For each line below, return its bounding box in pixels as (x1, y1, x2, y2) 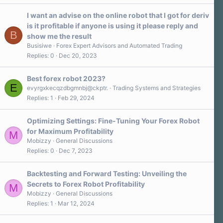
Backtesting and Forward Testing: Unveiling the (27, 169, 187, 178)
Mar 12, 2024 (58, 200, 95, 208)
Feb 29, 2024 (58, 94, 95, 102)
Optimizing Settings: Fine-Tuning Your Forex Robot (27, 116, 200, 125)
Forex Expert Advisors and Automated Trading (56, 41, 182, 49)
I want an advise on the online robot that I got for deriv (27, 10, 209, 19)
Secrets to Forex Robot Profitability (27, 179, 145, 188)
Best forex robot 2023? (27, 74, 106, 83)
